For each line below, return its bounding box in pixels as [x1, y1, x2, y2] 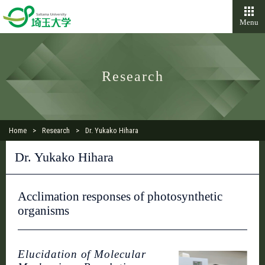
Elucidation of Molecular [18, 248, 147, 260]
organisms [18, 203, 69, 217]
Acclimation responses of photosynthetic [18, 189, 222, 203]
